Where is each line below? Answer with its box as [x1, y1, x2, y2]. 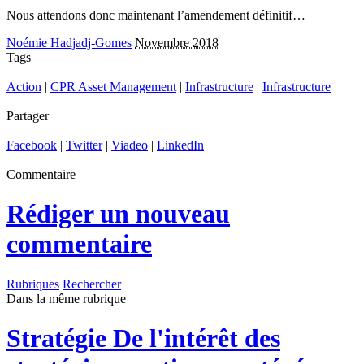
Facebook [6, 138, 57, 152]
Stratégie [6, 323, 106, 353]
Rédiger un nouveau [6, 199, 230, 229]
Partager [6, 109, 49, 123]
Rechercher [63, 276, 121, 291]
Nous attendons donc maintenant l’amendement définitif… [6, 8, 305, 22]
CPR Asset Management [50, 80, 176, 93]
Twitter [66, 138, 102, 152]
